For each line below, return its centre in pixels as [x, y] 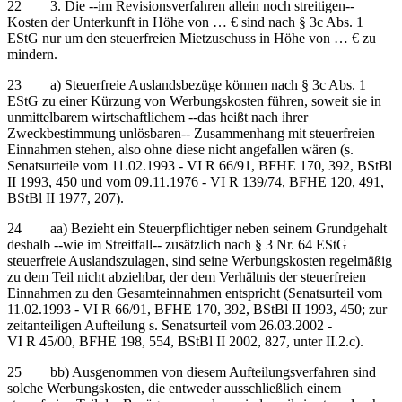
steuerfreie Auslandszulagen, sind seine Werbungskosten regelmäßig [200, 260]
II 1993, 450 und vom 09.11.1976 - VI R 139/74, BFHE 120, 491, [196, 181]
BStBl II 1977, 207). [66, 197]
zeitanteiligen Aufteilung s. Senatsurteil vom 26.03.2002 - [170, 325]
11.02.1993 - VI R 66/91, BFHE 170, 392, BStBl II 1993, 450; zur [197, 309]
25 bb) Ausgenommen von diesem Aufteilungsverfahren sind [192, 371]
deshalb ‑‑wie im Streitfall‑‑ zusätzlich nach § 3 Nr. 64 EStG [177, 244]
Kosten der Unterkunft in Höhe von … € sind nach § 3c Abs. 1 [185, 22]
